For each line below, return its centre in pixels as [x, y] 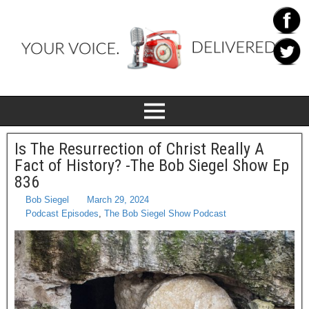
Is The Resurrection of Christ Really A [139, 149]
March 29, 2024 [118, 200]
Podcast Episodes [62, 213]
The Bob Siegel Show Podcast [165, 213]
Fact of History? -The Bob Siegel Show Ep [152, 166]
